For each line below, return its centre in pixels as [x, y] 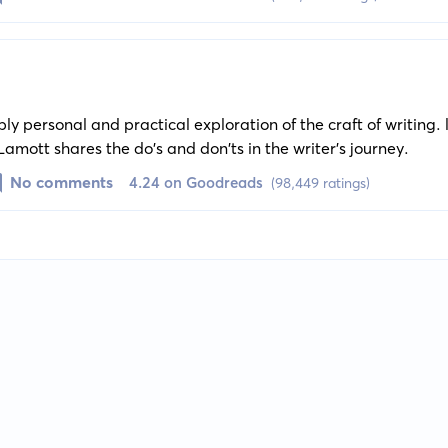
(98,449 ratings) [320, 183]
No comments [61, 182]
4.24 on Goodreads [195, 183]
